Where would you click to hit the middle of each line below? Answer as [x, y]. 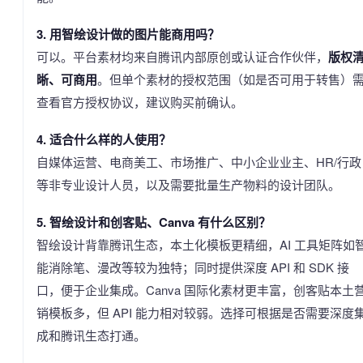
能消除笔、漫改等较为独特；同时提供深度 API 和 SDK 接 [193, 267]
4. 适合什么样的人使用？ [104, 139]
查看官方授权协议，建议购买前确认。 [140, 102]
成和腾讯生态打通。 [91, 335]
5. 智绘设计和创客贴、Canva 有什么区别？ [154, 222]
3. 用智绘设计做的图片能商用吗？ [128, 34]
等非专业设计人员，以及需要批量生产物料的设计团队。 [188, 184]
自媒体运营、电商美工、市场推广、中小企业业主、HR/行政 [199, 162]
